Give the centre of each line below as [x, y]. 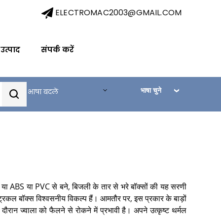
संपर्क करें [57, 50]
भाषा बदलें [43, 92]
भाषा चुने [151, 90]
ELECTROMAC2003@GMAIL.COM [118, 12]
